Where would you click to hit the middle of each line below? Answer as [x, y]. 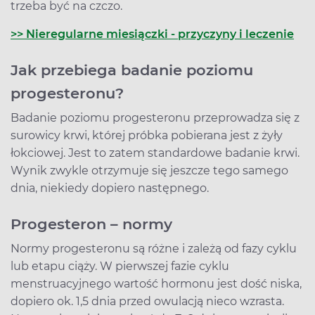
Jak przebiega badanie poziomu [132, 70]
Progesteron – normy [91, 224]
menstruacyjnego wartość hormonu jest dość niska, [156, 283]
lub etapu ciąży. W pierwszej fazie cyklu [120, 266]
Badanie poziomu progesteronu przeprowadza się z [155, 117]
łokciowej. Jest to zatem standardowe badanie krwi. [155, 153]
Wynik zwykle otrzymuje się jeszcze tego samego [149, 170]
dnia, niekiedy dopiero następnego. [110, 188]
